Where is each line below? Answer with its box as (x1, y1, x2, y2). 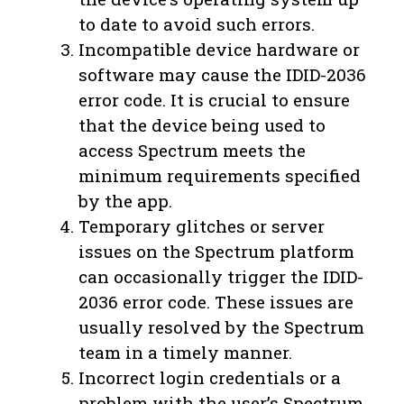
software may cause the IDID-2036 (78, 63, 366, 87)
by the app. (78, 189, 172, 213)
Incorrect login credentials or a (78, 366, 341, 390)
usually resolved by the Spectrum (78, 316, 364, 339)
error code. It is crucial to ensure (78, 88, 350, 112)
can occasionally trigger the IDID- (78, 265, 363, 289)
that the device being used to (78, 114, 326, 137)
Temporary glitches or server (78, 215, 325, 238)
